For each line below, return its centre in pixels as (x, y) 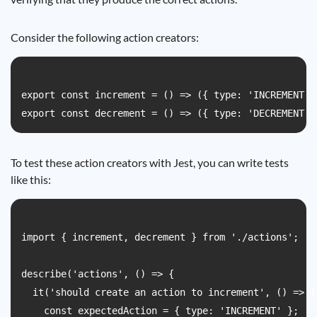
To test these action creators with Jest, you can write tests (150, 162)
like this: (31, 179)
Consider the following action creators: (105, 37)
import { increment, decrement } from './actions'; (160, 237)
